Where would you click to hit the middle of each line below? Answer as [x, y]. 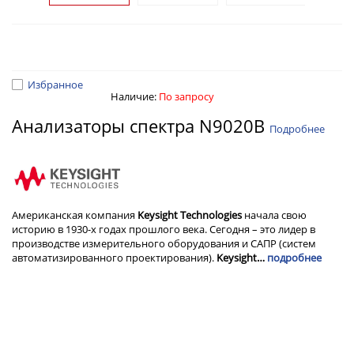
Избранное [55, 85]
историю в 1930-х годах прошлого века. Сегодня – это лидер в [164, 230]
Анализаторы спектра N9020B [141, 126]
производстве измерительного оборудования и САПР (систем [164, 244]
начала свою [274, 215]
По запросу [186, 96]
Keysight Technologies [190, 215]
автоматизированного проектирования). [114, 258]
